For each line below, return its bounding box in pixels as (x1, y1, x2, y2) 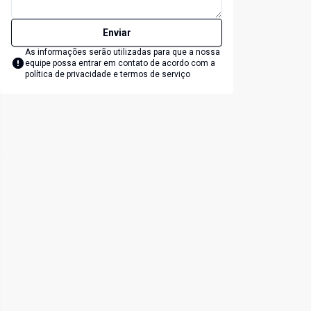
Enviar (102, 27, 131, 39)
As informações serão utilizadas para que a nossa (25, 47, 220, 58)
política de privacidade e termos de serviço (25, 69, 190, 80)
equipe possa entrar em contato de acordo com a (25, 58, 215, 69)
